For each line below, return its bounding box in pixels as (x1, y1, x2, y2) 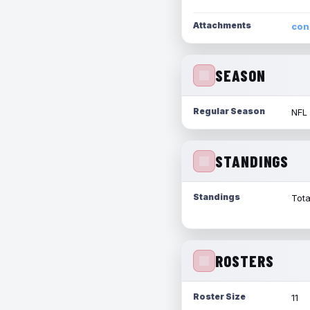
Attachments (193, 20, 251, 30)
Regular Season (193, 106, 265, 116)
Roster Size (193, 291, 246, 302)
